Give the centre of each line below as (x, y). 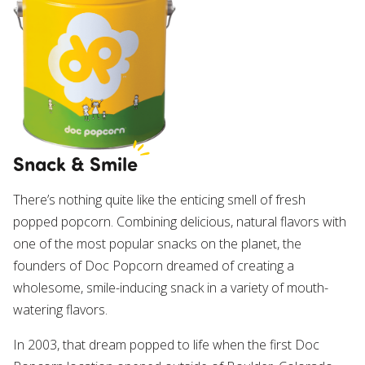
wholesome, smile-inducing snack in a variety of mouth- (171, 287)
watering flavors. (60, 309)
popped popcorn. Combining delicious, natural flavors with (180, 221)
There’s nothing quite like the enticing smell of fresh (159, 199)
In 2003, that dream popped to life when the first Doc (166, 344)
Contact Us (55, 68)
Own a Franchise (78, 20)
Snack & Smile (75, 163)
